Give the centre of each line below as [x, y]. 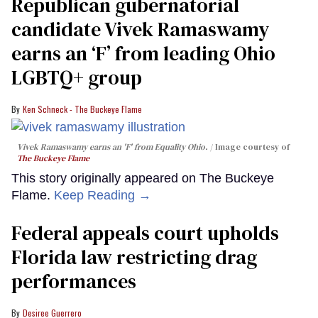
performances [74, 281]
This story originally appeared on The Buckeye [143, 179]
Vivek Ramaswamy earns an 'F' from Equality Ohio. [113, 147]
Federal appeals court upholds [145, 233]
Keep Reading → [103, 196]
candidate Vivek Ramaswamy [140, 29]
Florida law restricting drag [134, 257]
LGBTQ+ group [77, 78]
